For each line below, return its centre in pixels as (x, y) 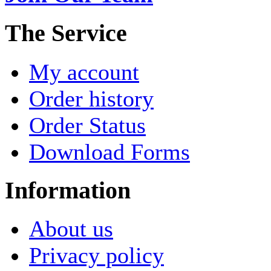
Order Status (87, 125)
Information (68, 190)
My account (84, 72)
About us (71, 229)
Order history (91, 98)
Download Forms (109, 152)
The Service (66, 34)
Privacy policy (96, 256)
